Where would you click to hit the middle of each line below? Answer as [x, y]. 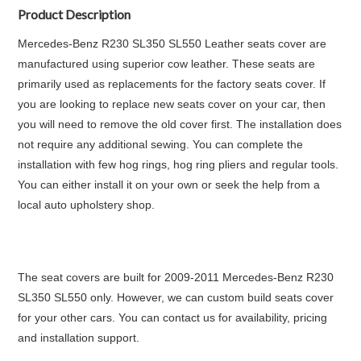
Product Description [75, 14]
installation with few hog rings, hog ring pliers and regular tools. [178, 164]
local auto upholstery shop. [87, 205]
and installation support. [79, 338]
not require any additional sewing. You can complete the [161, 144]
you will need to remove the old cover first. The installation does [180, 124]
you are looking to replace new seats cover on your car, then [172, 104]
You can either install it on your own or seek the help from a [169, 185]
